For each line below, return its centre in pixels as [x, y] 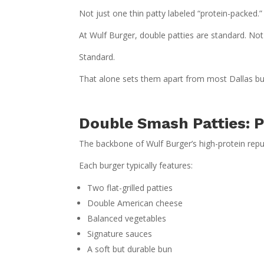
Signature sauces [120, 233]
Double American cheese [135, 203]
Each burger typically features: [136, 165]
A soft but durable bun [130, 249]
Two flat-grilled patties [130, 187]
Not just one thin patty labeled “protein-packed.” [171, 13]
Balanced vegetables [127, 218]
